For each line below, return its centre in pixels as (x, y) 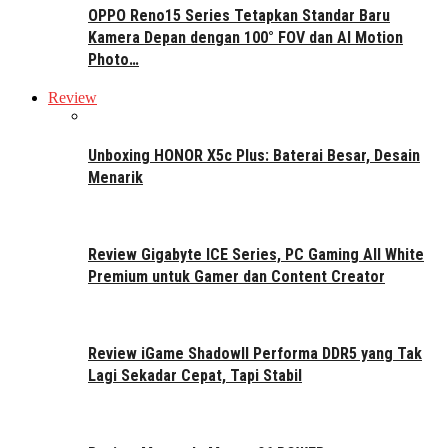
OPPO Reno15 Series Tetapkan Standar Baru (239, 16)
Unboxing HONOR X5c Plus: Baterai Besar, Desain (254, 155)
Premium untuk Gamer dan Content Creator (236, 276)
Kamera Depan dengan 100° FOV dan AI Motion (245, 38)
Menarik (115, 177)
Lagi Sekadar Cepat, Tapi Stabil (195, 376)
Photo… (113, 60)
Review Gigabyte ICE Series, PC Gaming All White (256, 254)
